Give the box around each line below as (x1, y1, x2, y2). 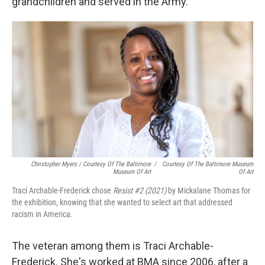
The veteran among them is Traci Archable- (12, 239, 214, 252)
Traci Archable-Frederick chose (12, 185, 113, 195)
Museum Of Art (113, 167, 151, 176)
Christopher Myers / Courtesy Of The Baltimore (31, 160, 151, 168)
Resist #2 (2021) (113, 185, 168, 195)
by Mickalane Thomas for (168, 185, 250, 195)
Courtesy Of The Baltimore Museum (162, 160, 253, 168)
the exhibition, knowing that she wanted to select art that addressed (12, 197, 232, 207)
